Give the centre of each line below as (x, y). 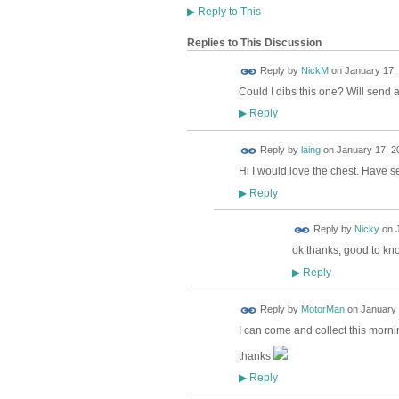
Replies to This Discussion (254, 43)
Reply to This (228, 11)
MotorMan (322, 309)
